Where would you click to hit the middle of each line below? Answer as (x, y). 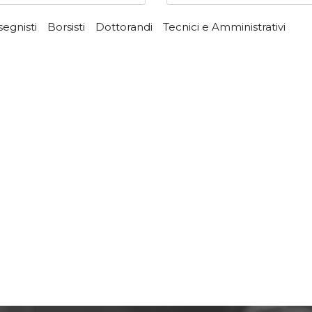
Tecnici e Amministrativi (224, 26)
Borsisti (66, 26)
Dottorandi (124, 26)
